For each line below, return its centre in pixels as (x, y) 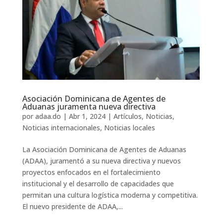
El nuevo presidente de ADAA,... (72, 206)
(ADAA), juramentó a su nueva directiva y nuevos (101, 161)
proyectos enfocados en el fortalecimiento (91, 172)
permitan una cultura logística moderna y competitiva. (110, 195)
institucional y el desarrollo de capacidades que (98, 183)
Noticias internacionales (61, 127)
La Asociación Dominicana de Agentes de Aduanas (104, 149)
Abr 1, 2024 (87, 116)
